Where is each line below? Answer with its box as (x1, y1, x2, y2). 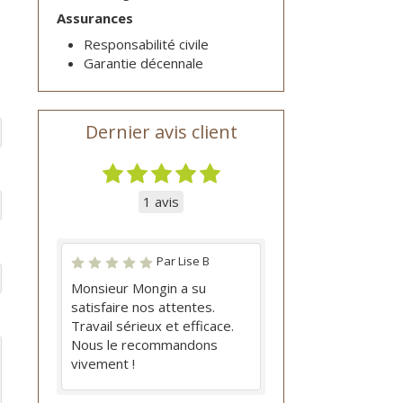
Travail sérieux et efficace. (71, 317, 235, 335)
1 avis (143, 193, 180, 210)
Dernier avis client (85, 120, 237, 144)
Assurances (57, 9, 134, 27)
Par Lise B (157, 253, 210, 269)
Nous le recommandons (71, 336, 219, 354)
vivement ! (71, 354, 136, 372)
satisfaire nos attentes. (71, 298, 216, 316)
